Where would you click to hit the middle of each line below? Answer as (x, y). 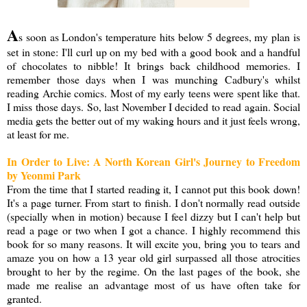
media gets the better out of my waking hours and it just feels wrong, (153, 121)
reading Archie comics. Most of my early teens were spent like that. (153, 93)
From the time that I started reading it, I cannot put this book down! (153, 189)
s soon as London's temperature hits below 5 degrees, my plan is (159, 37)
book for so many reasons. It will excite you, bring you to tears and (153, 244)
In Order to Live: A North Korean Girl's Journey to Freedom (153, 162)
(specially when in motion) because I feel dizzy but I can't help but (153, 217)
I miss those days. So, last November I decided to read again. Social (153, 107)
